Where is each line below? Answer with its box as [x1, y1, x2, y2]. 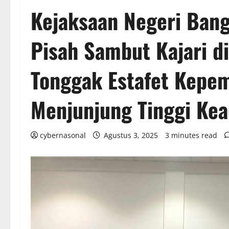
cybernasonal [40, 130, 86, 141]
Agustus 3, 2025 [102, 130, 160, 141]
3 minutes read [165, 130, 217, 141]
